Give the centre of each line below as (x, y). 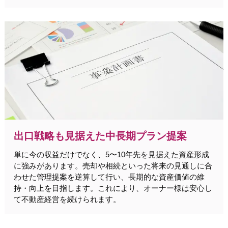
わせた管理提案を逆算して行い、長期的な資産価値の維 (109, 177)
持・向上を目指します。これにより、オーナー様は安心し (113, 188)
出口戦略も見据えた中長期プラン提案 (100, 136)
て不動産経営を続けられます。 (67, 199)
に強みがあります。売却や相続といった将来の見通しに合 (113, 165)
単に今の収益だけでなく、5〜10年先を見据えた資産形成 (111, 154)
